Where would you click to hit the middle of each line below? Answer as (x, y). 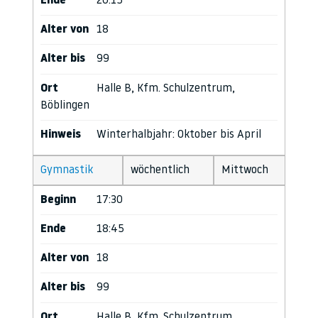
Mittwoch (245, 170)
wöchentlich (160, 170)
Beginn (58, 200)
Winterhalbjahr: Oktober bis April (179, 135)
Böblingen (65, 105)
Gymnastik (67, 170)
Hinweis (61, 135)
